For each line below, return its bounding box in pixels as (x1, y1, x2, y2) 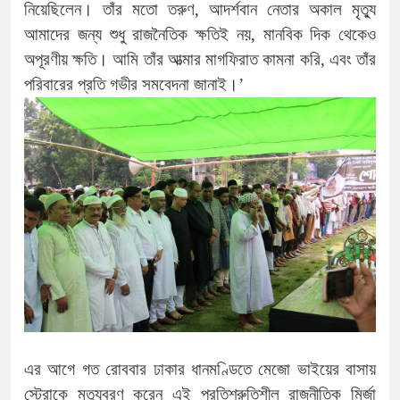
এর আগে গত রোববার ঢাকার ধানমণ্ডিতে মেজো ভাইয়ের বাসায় (24, 359, 376, 379)
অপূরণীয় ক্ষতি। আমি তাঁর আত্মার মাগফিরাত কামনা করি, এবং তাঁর (24, 50, 376, 70)
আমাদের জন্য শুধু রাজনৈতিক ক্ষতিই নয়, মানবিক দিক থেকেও (24, 25, 376, 45)
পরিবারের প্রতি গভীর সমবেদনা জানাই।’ (24, 75, 244, 95)
